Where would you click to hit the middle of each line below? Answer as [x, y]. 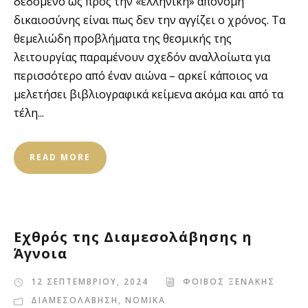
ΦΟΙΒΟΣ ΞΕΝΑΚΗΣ [229, 282]
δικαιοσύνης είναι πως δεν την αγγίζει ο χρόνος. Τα [150, 20]
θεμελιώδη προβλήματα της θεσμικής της [123, 38]
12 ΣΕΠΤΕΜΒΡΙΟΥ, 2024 [90, 282]
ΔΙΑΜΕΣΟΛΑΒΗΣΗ [75, 300]
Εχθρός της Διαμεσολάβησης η [133, 237]
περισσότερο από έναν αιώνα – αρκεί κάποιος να [141, 76]
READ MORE [60, 157]
